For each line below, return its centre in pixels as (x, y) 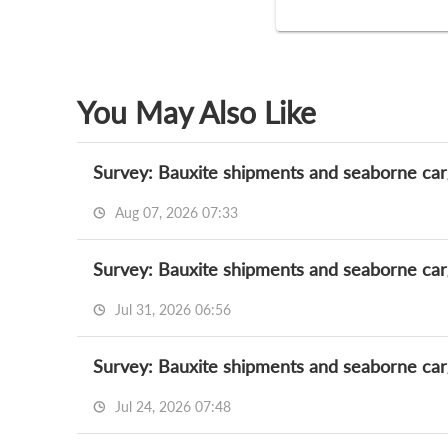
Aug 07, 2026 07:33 (174, 212)
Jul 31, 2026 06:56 (171, 309)
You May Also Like (196, 112)
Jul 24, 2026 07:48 (171, 406)
